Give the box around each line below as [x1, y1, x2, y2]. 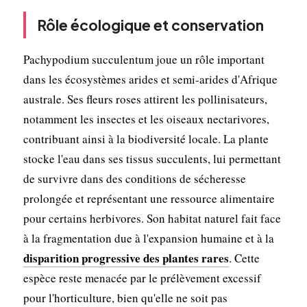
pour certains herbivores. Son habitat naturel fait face [23, 210, 281, 226]
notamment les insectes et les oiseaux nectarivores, [23, 110, 269, 127]
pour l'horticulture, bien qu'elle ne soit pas [23, 289, 228, 306]
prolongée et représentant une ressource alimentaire [23, 190, 275, 206]
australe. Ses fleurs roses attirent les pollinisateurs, [23, 90, 267, 107]
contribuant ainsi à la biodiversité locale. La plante [23, 130, 269, 147]
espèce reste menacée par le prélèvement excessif [23, 269, 261, 286]
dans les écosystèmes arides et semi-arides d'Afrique [23, 71, 278, 87]
